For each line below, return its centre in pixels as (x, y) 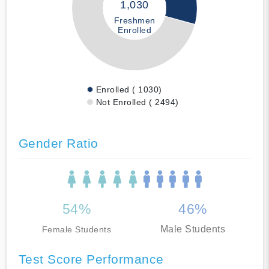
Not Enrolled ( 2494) (137, 102)
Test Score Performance (91, 259)
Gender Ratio (58, 143)
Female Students (76, 229)
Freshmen (134, 20)
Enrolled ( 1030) (129, 89)
